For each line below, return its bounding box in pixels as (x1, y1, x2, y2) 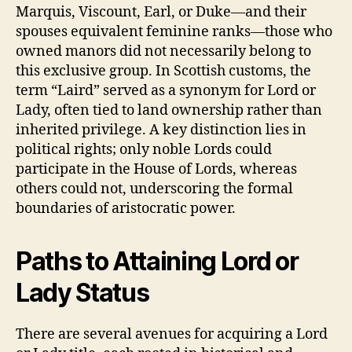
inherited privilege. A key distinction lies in (16, 120, 306, 139)
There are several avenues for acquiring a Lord (16, 324, 328, 343)
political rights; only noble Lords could (16, 140, 272, 159)
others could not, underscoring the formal (16, 179, 293, 198)
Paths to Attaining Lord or (16, 245, 299, 277)
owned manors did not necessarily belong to (16, 42, 311, 60)
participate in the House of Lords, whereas (16, 159, 297, 178)
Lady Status (16, 277, 149, 308)
